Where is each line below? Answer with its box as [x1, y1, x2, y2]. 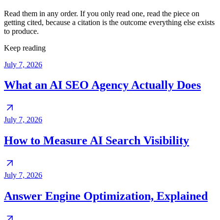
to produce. [4, 27, 39, 35]
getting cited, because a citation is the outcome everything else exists [4, 18, 215, 27]
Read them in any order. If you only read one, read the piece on [4, 9, 199, 18]
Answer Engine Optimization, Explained [4, 190, 208, 203]
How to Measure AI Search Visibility [4, 134, 189, 147]
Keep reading [4, 43, 46, 52]
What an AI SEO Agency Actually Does [4, 79, 201, 92]
